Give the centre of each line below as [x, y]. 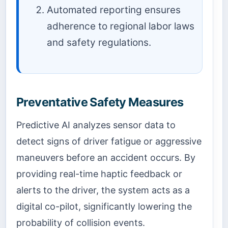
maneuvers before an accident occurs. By [106, 158]
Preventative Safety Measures [100, 102]
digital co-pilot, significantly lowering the [104, 207]
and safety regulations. [99, 43]
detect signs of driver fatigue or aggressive [109, 141]
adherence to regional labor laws [121, 26]
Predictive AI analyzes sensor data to [96, 125]
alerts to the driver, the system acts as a [103, 190]
